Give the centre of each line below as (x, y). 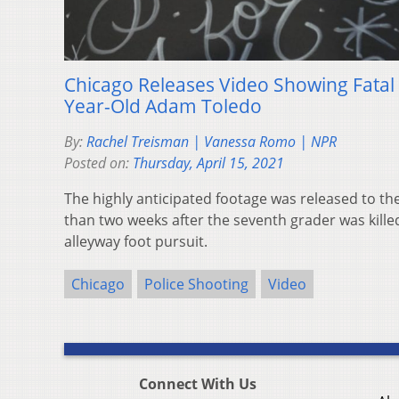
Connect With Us (198, 383)
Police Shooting (196, 284)
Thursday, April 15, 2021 (208, 163)
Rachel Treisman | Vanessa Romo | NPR (212, 141)
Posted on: (98, 163)
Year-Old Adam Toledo (163, 106)
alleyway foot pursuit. (136, 241)
